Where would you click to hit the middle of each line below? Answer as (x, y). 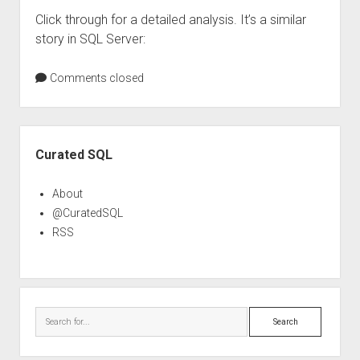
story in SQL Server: (90, 39)
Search (267, 316)
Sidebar (42, 135)
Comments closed (95, 78)
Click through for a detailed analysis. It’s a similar (170, 20)
